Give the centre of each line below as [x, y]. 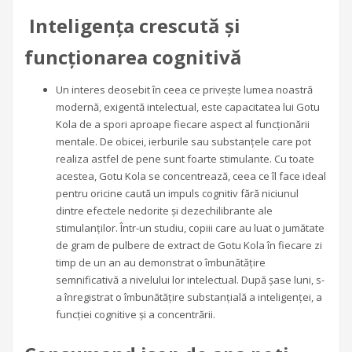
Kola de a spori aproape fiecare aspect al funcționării [183, 125]
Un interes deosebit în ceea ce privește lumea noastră [184, 90]
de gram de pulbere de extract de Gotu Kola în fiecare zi [189, 246]
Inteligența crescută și [135, 26]
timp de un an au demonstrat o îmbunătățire [161, 263]
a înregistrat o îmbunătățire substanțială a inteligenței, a [189, 297]
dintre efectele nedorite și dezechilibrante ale [164, 211]
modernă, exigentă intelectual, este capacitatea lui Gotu [188, 107]
